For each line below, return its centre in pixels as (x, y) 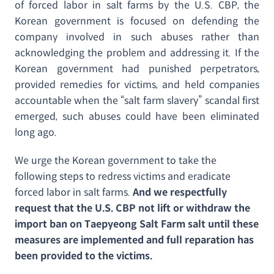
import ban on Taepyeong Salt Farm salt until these (137, 224)
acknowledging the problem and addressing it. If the (137, 53)
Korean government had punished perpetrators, (137, 69)
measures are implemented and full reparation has (134, 240)
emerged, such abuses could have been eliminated (137, 117)
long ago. (36, 132)
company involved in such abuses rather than (137, 37)
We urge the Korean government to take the (116, 161)
